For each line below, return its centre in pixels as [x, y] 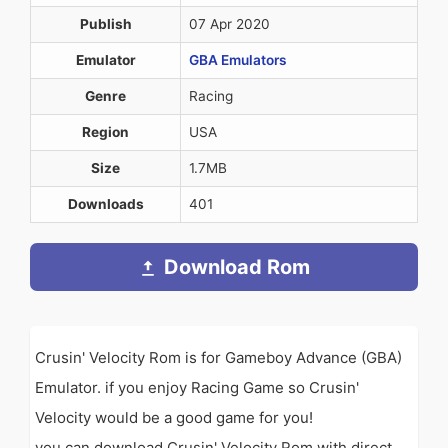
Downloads [105, 204]
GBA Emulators [238, 60]
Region [105, 132]
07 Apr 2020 [229, 24]
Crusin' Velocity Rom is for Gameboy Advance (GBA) [218, 357]
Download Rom [237, 267]
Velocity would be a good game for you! [174, 417]
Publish [105, 24]
